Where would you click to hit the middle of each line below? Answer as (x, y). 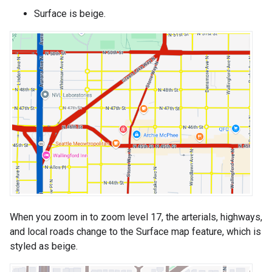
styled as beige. (44, 246)
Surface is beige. (70, 14)
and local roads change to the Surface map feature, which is (135, 231)
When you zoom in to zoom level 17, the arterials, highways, (136, 217)
